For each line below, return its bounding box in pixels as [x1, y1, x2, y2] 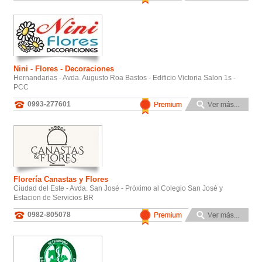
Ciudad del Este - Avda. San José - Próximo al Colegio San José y [13, 184, 223, 192]
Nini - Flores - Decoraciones [13, 64, 114, 73]
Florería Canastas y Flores [13, 174, 108, 184]
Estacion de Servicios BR [13, 193, 94, 202]
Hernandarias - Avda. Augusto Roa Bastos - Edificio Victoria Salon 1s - [13, 73, 236, 82]
